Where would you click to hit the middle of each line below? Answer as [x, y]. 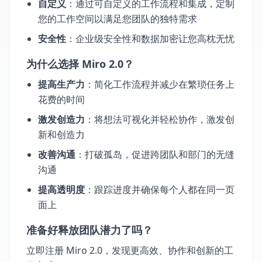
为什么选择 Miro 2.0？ [80, 63]
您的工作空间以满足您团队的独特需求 [118, 18]
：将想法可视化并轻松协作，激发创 [160, 119]
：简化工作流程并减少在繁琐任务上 [160, 84]
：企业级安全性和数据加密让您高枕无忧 [150, 38]
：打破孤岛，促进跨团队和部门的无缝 [155, 154]
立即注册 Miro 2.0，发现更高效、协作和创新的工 [130, 250]
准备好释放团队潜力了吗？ [89, 230]
